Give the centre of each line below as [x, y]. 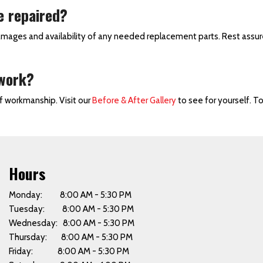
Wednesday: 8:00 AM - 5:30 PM [71, 223]
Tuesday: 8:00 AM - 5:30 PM [71, 209]
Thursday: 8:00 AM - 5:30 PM [70, 237]
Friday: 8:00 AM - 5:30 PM [69, 251]
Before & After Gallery [134, 100]
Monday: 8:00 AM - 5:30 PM [70, 195]
